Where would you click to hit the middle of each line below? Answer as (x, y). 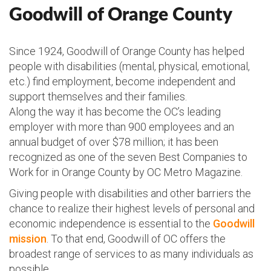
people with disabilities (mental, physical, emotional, (129, 66)
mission (28, 238)
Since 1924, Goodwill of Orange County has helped (127, 51)
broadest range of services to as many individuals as (131, 253)
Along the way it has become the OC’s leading (115, 111)
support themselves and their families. (98, 96)
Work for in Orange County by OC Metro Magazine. (126, 172)
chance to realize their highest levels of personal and (132, 208)
